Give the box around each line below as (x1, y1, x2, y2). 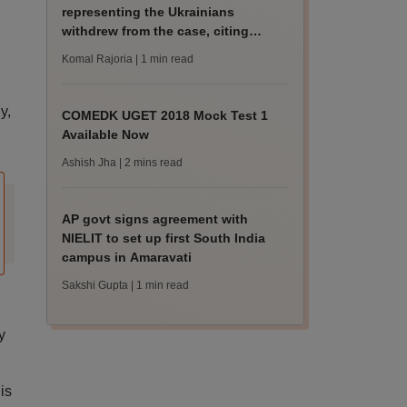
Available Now (62, 127, 150, 142)
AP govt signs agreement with (62, 212, 249, 226)
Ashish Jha (62, 156, 117, 169)
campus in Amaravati (62, 250, 193, 264)
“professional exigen (62, 43, 193, 57)
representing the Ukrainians (62, 5, 235, 19)
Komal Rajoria (62, 53, 134, 65)
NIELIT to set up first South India (62, 231, 266, 245)
